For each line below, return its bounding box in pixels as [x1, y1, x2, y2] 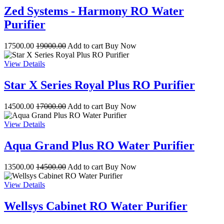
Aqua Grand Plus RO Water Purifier [4, 138, 194, 152]
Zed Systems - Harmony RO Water [4, 4, 184, 18]
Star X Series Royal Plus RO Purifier [4, 78, 195, 92]
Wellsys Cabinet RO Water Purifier [4, 199, 187, 212]
